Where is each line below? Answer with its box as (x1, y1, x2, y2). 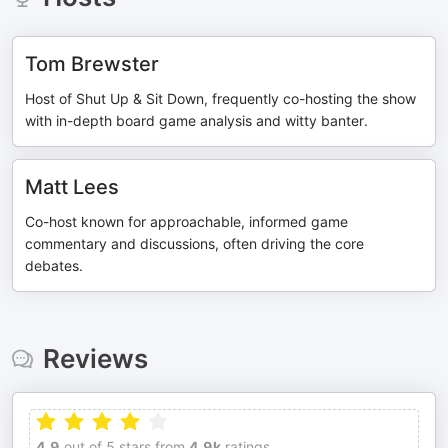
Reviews (42, 343, 148, 374)
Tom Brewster (25, 52, 159, 76)
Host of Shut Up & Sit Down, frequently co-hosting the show (25, 90, 416, 107)
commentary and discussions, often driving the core (25, 235, 364, 252)
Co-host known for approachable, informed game (25, 213, 348, 230)
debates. (25, 257, 83, 274)
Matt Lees (25, 175, 119, 199)
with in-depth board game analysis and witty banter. (25, 112, 368, 129)
